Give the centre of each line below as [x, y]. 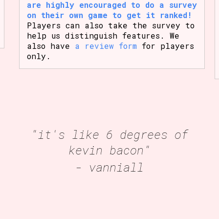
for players [165, 45]
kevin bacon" [109, 150]
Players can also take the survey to [110, 25]
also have [51, 45]
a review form [106, 45]
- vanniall [109, 167]
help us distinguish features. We [103, 35]
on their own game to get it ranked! [109, 15]
